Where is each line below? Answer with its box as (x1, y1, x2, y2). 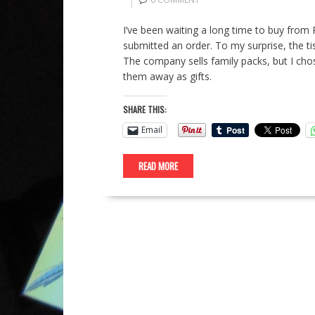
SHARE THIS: (122, 103, 167, 115)
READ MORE (138, 158, 178, 173)
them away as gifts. (122, 69, 212, 83)
